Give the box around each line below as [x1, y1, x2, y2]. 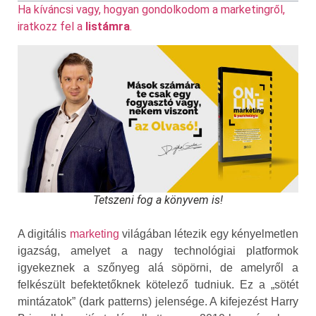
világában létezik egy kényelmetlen [119, 227, 299, 240]
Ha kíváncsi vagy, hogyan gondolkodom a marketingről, [18, 3, 285, 16]
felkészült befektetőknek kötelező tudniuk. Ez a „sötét [18, 278, 298, 291]
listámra [85, 20, 130, 33]
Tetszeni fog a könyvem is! [93, 193, 223, 207]
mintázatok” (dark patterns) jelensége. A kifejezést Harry [18, 295, 298, 308]
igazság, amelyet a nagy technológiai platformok [18, 244, 298, 257]
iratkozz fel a [18, 20, 85, 33]
